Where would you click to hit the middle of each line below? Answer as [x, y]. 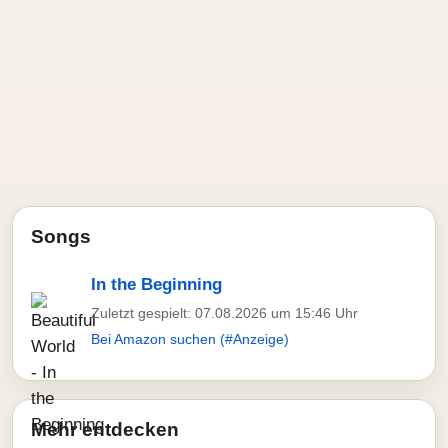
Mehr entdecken [105, 429]
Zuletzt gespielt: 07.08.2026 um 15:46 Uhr [224, 313]
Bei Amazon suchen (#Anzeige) [190, 339]
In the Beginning [156, 284]
